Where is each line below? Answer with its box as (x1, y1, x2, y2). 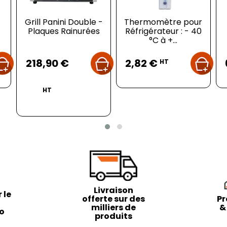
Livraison (93, 184, 133, 196)
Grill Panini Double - (24, 16, 103, 28)
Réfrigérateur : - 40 (125, 25, 202, 37)
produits (94, 210, 132, 222)
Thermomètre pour (124, 16, 203, 28)
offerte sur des (82, 193, 145, 205)
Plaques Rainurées (27, 25, 100, 37)
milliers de (91, 201, 136, 213)
